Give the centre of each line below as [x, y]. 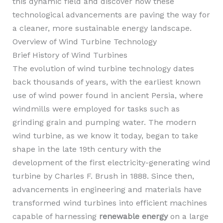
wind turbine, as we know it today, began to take [105, 136]
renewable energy [133, 216]
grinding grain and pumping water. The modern [104, 122]
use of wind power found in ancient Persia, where [108, 95]
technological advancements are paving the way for [111, 15]
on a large [188, 216]
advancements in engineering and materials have [107, 189]
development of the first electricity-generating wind [111, 163]
